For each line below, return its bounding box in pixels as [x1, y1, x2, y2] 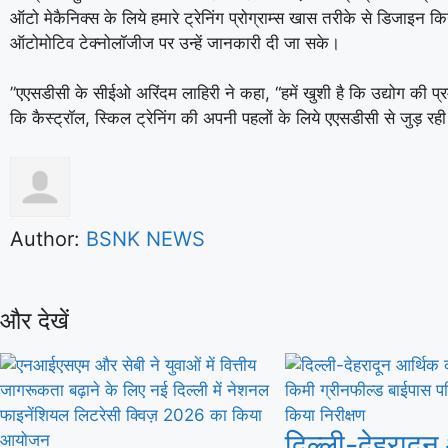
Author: [10, 226, 86, 251]
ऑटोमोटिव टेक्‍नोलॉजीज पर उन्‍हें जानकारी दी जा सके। [10, 32, 340, 53]
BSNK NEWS [86, 226, 205, 251]
